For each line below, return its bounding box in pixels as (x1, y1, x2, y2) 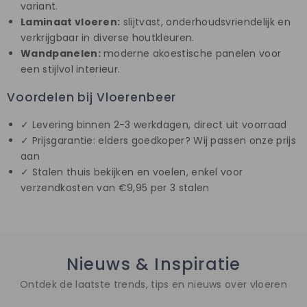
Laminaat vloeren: (21, 14, 121, 29)
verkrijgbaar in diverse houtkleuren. (21, 30, 195, 45)
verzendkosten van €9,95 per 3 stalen (21, 180, 210, 195)
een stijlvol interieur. (21, 62, 121, 76)
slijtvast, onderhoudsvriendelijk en (120, 14, 291, 29)
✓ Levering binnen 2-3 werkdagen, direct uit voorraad (21, 117, 287, 132)
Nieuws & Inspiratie (66, 252, 241, 275)
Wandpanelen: (21, 46, 101, 60)
